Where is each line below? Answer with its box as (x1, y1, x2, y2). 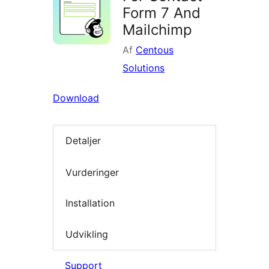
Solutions (122, 62, 165, 74)
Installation (65, 197, 115, 210)
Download (53, 92, 99, 104)
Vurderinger (65, 166, 119, 178)
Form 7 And (122, 4, 201, 22)
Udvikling (65, 228, 108, 240)
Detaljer (65, 134, 101, 147)
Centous (136, 44, 174, 56)
